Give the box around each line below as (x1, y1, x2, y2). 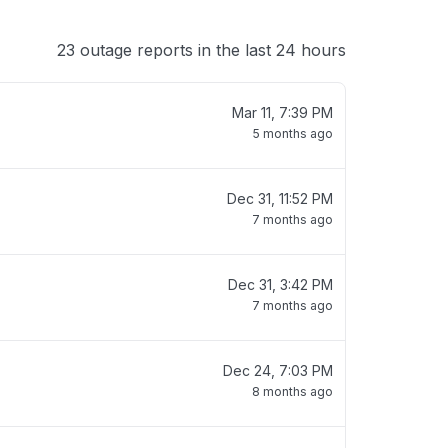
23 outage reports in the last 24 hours (57, 40, 346, 60)
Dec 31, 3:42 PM (228, 276, 333, 293)
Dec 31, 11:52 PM (227, 190, 333, 207)
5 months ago (253, 126, 333, 141)
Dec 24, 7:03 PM (223, 362, 333, 379)
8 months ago (252, 384, 333, 399)
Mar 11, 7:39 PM (232, 104, 333, 121)
